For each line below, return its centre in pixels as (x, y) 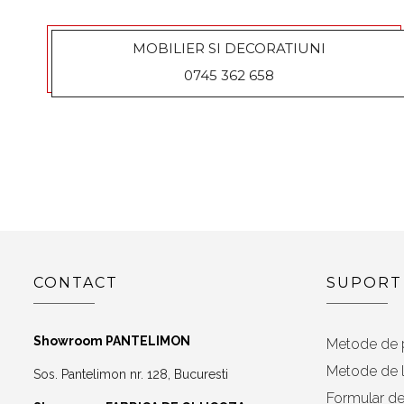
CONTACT (76, 282)
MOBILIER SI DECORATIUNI (229, 48)
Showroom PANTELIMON (112, 340)
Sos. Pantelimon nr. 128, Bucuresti (131, 374)
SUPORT (364, 282)
